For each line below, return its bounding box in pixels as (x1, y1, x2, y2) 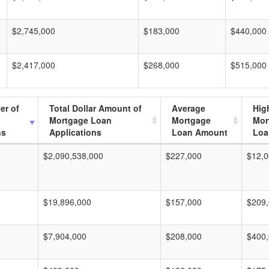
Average (172, 102, 205, 114)
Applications (49, 126, 101, 138)
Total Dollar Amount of (49, 102, 142, 114)
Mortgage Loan (49, 114, 112, 126)
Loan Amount (172, 126, 228, 138)
